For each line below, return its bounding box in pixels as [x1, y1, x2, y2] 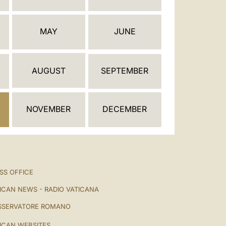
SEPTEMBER [101, 65, 149, 76]
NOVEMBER [26, 103, 71, 114]
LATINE [93, 38, 120, 47]
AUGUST [31, 65, 66, 76]
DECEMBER [102, 103, 147, 114]
